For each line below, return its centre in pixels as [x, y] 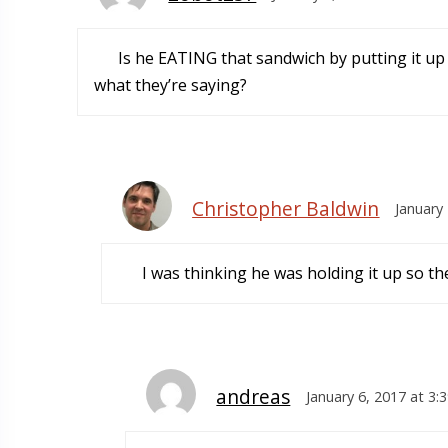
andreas [253, 397]
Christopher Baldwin [286, 209]
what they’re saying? [170, 85]
